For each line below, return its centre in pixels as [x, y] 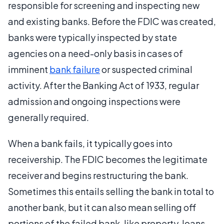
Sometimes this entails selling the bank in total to [111, 191]
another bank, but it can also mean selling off [102, 207]
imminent [29, 69]
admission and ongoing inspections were [94, 101]
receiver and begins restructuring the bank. [98, 175]
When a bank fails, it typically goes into [90, 143]
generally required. [48, 117]
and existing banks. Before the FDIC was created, [112, 21]
